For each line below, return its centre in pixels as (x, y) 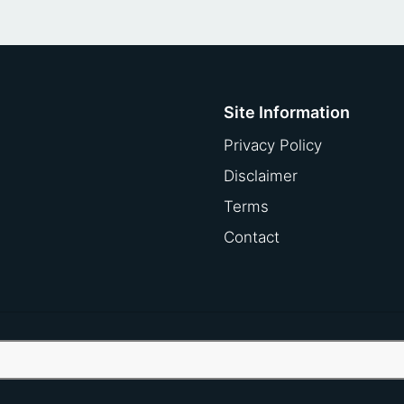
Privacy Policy (273, 146)
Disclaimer (261, 176)
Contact (252, 238)
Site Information (287, 113)
